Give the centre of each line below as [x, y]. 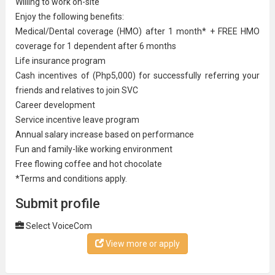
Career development [55, 105]
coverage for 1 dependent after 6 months [95, 46]
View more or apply [141, 243]
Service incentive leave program [77, 119]
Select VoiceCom [58, 226]
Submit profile [57, 203]
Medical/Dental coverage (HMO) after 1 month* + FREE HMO [137, 31]
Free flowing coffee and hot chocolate [88, 164]
